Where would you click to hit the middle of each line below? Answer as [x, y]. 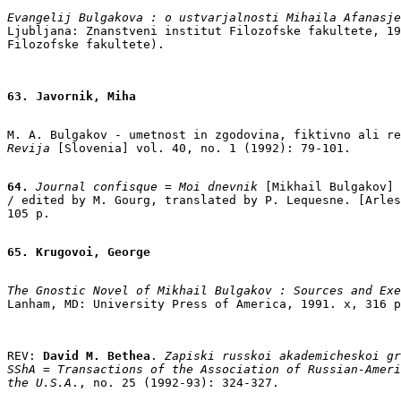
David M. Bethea [93, 355]
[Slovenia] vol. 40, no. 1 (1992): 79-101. [200, 148]
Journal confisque [93, 186]
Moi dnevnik [218, 186]
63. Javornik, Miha [72, 96]
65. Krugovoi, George [79, 252]
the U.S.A [39, 382]
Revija [29, 148]
